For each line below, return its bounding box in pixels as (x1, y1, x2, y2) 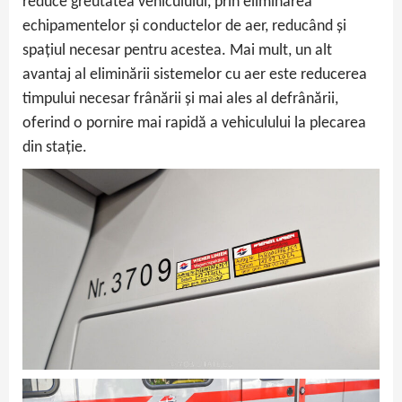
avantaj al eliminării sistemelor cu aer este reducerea (22, 66, 367, 83)
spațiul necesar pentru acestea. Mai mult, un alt (22, 41, 332, 59)
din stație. (22, 138, 87, 156)
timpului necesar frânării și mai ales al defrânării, (22, 90, 338, 108)
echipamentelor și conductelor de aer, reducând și (22, 17, 346, 35)
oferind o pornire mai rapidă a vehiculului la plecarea (22, 114, 366, 132)
